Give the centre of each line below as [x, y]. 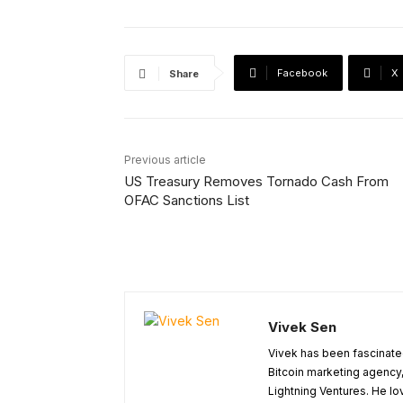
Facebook [302, 73]
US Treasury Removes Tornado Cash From [256, 182]
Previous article [165, 160]
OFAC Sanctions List [187, 201]
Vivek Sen [302, 327]
